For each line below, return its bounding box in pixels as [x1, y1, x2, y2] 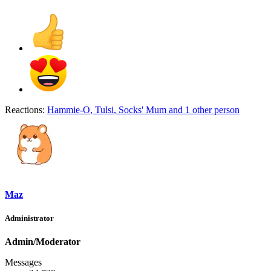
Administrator [5, 213, 54, 223]
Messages [5, 257, 42, 268]
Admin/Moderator [5, 237, 80, 247]
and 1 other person [166, 105, 240, 116]
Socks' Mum [119, 105, 166, 116]
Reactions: [5, 105, 45, 116]
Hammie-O [47, 105, 90, 116]
